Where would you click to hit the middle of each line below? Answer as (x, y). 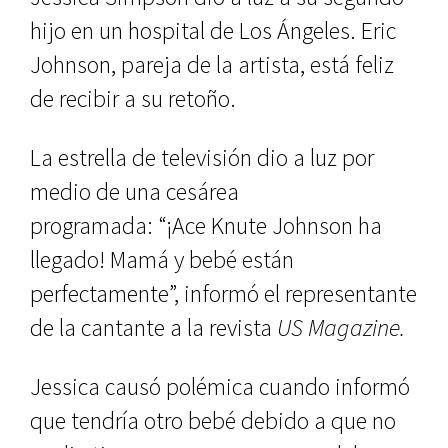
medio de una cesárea (134, 191)
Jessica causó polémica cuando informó (220, 386)
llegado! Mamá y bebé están (162, 259)
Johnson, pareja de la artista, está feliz (212, 64)
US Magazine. (341, 327)
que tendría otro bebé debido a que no (213, 420)
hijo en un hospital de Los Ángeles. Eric (213, 30)
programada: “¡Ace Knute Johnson (191, 225)
